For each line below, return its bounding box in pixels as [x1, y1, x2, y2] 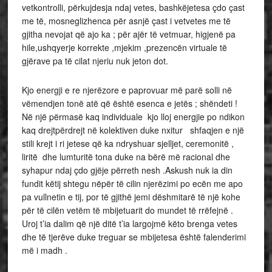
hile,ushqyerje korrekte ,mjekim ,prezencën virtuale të [21, 41, 227, 54]
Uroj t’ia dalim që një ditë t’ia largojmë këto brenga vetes [21, 217, 237, 230]
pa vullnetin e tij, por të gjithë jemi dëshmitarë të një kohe [21, 191, 240, 203]
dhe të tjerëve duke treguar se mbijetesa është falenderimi [21, 231, 246, 243]
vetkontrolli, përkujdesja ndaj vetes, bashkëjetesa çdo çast [21, 1, 245, 14]
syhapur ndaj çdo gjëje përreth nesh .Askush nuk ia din [21, 164, 233, 177]
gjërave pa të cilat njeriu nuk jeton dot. [21, 55, 168, 67]
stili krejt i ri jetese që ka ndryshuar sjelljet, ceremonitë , [21, 137, 234, 150]
